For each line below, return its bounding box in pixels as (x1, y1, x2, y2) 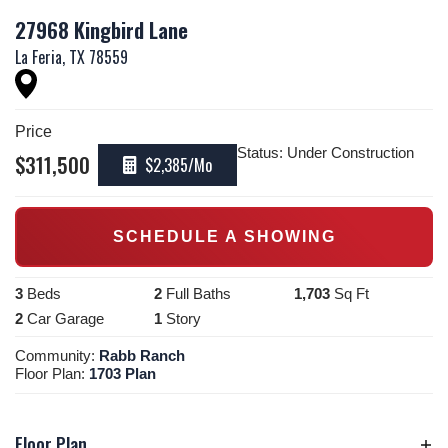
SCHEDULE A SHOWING (112, 227, 336, 245)
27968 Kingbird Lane (15, 13, 188, 45)
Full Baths (166, 284, 232, 302)
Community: (15, 346, 99, 364)
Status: (237, 143, 288, 161)
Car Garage (27, 309, 104, 327)
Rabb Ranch (99, 346, 185, 364)
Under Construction (287, 143, 415, 161)
